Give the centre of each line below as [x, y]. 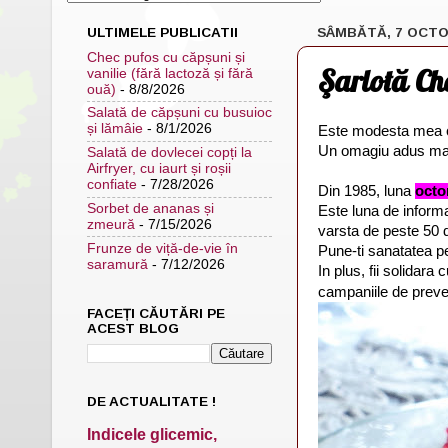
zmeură [111, 224]
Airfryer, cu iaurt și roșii [159, 169]
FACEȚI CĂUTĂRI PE [156, 313]
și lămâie [115, 129]
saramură [117, 264]
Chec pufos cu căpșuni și [166, 57]
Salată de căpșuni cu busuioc [179, 113]
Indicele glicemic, [152, 434]
